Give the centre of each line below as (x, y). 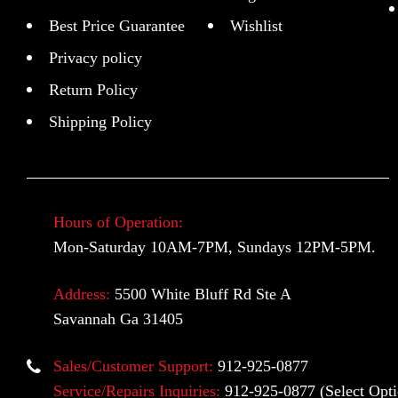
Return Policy (93, 90)
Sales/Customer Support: (133, 366)
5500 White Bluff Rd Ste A (203, 295)
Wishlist (256, 26)
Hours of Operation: (118, 223)
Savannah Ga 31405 (118, 319)
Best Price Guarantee (117, 26)
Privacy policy (96, 58)
